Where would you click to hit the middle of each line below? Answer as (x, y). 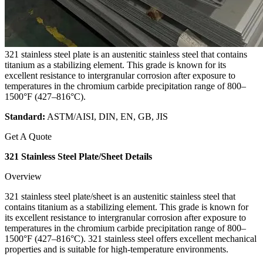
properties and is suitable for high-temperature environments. (117, 249)
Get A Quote (28, 136)
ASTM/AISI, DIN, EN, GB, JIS (107, 116)
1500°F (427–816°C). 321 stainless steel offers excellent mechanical (131, 238)
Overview (23, 176)
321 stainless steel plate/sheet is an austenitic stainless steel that (120, 196)
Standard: (25, 116)
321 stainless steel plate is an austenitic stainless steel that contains (126, 54)
